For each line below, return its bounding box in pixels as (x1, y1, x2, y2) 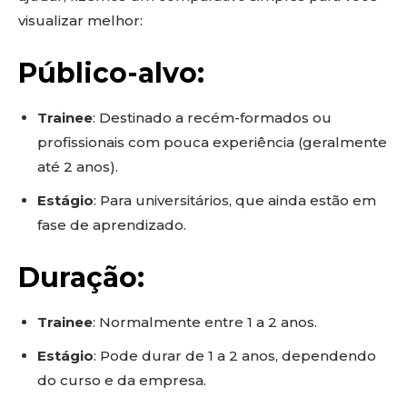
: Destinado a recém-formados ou (93, 109, 332, 126)
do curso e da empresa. (37, 372, 206, 389)
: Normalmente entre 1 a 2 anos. (93, 313, 317, 331)
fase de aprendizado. (37, 216, 186, 233)
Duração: (18, 261, 144, 294)
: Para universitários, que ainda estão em (94, 192, 376, 209)
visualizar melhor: (18, 12, 143, 29)
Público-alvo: (18, 56, 204, 90)
